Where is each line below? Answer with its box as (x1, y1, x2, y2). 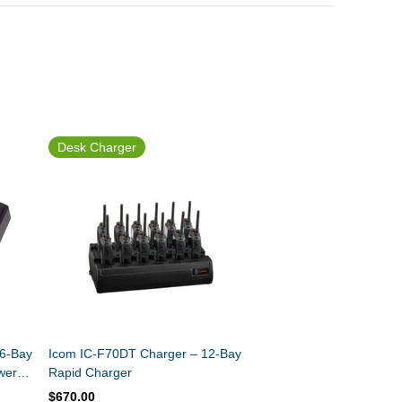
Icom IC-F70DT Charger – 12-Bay (48, 346, 242, 362)
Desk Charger (57, 140, 137, 155)
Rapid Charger (48, 365, 133, 380)
